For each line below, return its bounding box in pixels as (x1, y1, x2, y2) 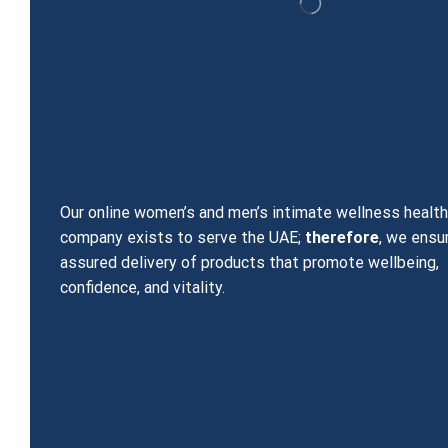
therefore (305, 228, 380, 248)
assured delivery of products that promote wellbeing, (60, 253, 440, 273)
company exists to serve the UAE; (60, 228, 306, 248)
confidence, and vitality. (60, 278, 226, 298)
